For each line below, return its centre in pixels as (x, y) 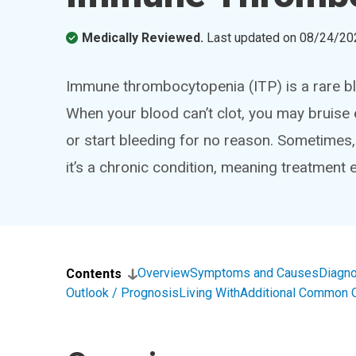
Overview (164, 273)
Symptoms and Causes (255, 273)
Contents (94, 274)
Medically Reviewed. (143, 38)
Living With (210, 293)
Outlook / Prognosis (123, 293)
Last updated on (253, 38)
